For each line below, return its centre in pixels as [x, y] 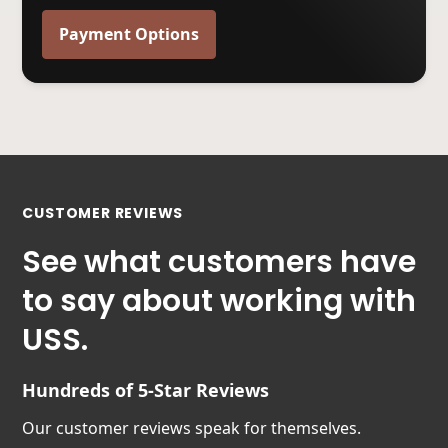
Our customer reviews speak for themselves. [192, 427]
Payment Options [129, 33]
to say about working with [219, 300]
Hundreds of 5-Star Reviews [146, 389]
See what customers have [219, 261]
